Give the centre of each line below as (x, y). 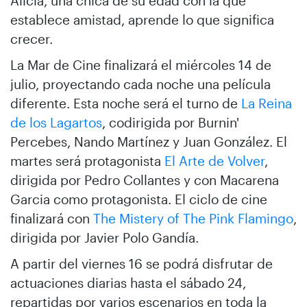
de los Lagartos (56, 122)
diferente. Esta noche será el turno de (126, 103)
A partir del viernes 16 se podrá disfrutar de (142, 263)
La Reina (267, 103)
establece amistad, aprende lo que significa (142, 20)
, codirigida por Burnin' (171, 122)
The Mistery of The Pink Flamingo (193, 218)
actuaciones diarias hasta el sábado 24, (128, 283)
